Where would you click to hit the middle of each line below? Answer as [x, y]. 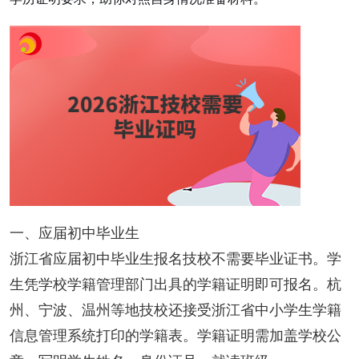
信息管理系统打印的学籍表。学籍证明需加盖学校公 [175, 336]
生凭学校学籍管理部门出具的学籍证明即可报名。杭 [175, 285]
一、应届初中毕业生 [74, 234]
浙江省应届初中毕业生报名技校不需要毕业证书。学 [175, 259]
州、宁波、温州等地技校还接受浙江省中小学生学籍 [175, 311]
